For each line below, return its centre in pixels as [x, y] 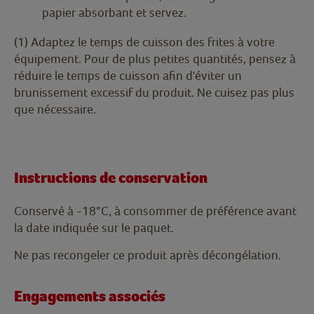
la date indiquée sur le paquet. [94, 228]
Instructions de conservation [111, 178]
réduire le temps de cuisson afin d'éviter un [128, 76]
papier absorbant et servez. [114, 13]
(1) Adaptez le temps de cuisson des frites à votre [144, 42]
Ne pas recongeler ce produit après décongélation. [148, 255]
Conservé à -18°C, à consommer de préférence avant [155, 211]
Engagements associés [90, 297]
